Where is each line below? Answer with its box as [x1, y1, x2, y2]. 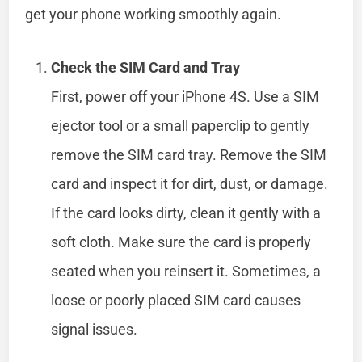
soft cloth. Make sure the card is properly [51, 233, 312, 250]
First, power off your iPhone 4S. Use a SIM [51, 87, 320, 105]
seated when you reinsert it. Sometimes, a [51, 262, 322, 280]
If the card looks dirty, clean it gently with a [51, 204, 322, 221]
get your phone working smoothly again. [25, 5, 282, 23]
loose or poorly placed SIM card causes [51, 291, 301, 309]
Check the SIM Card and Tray [51, 58, 241, 76]
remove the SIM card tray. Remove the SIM [51, 145, 327, 163]
